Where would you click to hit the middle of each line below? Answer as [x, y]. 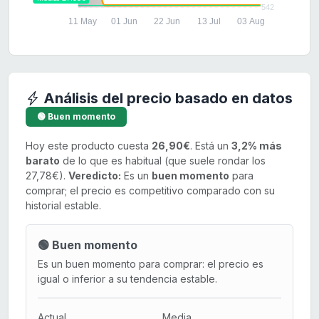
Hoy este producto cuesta [89, 146]
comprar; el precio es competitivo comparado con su [150, 191]
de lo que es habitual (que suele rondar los [163, 161]
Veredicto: [95, 176]
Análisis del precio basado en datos [166, 99]
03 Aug [251, 22]
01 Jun [125, 22]
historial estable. [63, 206]
